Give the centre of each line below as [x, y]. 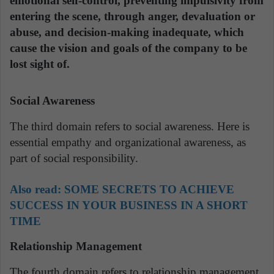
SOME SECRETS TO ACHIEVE [149, 189]
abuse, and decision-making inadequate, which [127, 32]
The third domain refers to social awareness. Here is [130, 126]
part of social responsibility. [74, 158]
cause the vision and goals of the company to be [128, 48]
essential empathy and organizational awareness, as [128, 142]
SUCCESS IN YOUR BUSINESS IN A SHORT [129, 205]
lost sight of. [40, 64]
